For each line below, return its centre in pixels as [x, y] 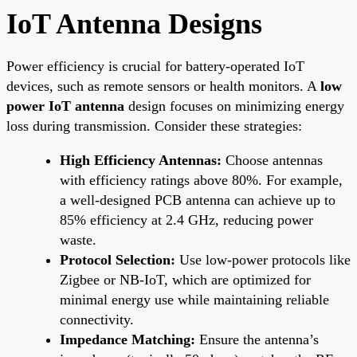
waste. [78, 239]
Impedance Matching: [127, 339]
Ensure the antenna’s [257, 339]
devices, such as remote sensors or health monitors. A [163, 86]
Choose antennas [272, 160]
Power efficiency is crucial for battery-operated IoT [155, 66]
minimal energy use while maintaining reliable [194, 299]
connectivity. [97, 319]
